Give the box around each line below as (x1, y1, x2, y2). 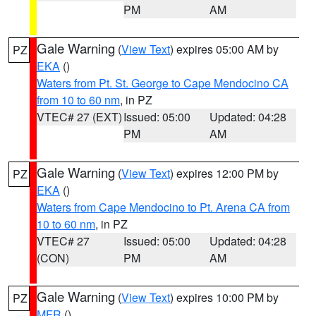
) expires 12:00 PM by (170, 165, 279, 181)
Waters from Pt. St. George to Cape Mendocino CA (37, 75, 288, 91)
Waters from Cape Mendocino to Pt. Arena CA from (37, 199, 290, 215)
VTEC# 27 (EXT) (37, 109, 122, 125)
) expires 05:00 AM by (170, 41, 279, 57)
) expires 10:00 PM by (170, 289, 279, 305)
